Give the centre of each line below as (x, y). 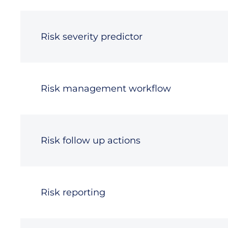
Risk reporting (73, 192)
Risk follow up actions (91, 140)
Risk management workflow (106, 89)
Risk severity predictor (92, 37)
